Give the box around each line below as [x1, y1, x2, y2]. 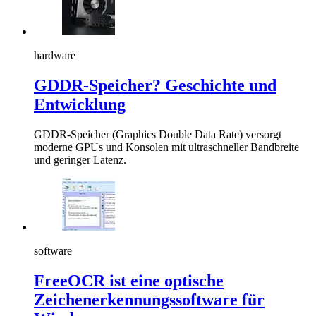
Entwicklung [34, 95, 126, 114]
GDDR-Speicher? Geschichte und [34, 76, 276, 95]
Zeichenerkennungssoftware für [34, 291, 265, 310]
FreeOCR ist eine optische [34, 272, 224, 291]
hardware [34, 49, 75, 62]
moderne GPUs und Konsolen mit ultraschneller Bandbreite [34, 141, 299, 154]
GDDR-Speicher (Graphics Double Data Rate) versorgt [34, 128, 281, 141]
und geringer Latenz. [34, 154, 126, 166]
